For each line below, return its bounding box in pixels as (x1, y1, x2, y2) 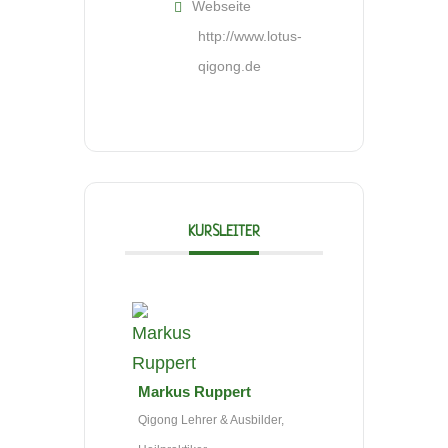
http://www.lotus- (198, 28, 302, 44)
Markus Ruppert (138, 383, 251, 400)
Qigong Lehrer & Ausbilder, (138, 413, 284, 427)
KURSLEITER (188, 224, 260, 240)
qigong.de (198, 58, 261, 74)
